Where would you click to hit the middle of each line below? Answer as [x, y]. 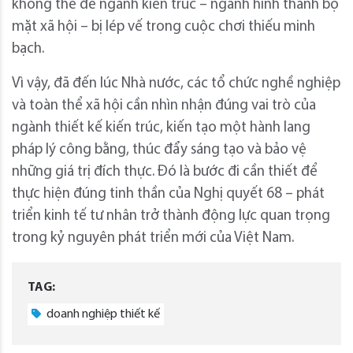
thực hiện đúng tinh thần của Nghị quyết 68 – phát [168, 195]
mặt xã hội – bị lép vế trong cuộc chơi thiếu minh [163, 28]
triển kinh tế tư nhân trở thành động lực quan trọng [171, 217]
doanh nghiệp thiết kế [102, 315]
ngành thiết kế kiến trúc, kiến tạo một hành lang [161, 128]
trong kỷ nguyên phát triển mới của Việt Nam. [153, 239]
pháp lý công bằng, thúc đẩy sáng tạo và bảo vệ [159, 150]
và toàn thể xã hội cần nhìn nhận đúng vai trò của [164, 106]
